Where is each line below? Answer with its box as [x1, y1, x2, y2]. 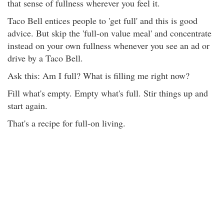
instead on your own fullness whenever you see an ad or [7, 39, 209, 51]
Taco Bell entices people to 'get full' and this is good [7, 14, 197, 26]
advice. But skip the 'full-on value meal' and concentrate [7, 27, 211, 39]
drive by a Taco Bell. [7, 52, 83, 64]
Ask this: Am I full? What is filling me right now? [7, 69, 189, 81]
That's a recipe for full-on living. [7, 117, 125, 129]
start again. [7, 99, 47, 111]
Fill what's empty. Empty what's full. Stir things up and [7, 87, 208, 99]
